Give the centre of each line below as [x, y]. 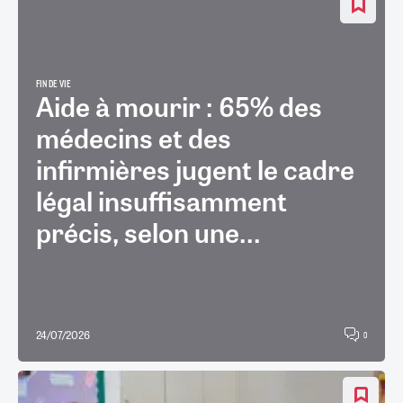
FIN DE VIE [54, 85]
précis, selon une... [148, 232]
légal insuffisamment [161, 201]
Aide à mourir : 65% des [179, 106]
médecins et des [134, 138]
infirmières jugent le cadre [195, 169]
